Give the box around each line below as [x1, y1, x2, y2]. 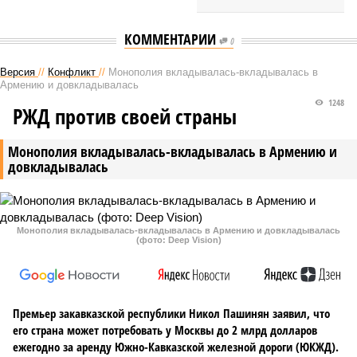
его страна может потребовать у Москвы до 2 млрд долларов [13, 322, 317, 338]
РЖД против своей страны [13, 102, 237, 131]
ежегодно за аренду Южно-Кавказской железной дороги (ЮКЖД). [13, 339, 339, 355]
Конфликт [48, 66, 96, 78]
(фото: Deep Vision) [135, 235, 222, 245]
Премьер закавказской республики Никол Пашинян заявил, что [13, 305, 330, 321]
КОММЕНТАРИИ [124, 29, 219, 49]
